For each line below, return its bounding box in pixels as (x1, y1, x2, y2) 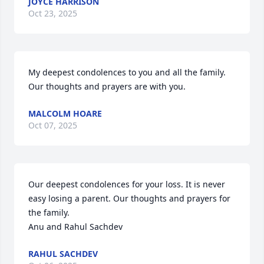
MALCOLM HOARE (28, 108, 102, 119)
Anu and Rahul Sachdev (28, 221, 123, 232)
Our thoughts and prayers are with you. (28, 81, 186, 92)
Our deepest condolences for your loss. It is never (28, 179, 225, 190)
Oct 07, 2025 (28, 120, 77, 131)
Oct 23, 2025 (28, 8, 77, 19)
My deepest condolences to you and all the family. (28, 67, 226, 78)
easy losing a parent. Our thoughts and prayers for (28, 193, 230, 204)
